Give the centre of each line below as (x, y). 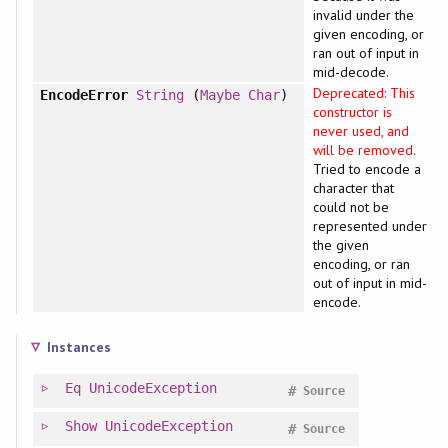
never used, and (361, 131)
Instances (78, 347)
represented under (370, 226)
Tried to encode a (367, 169)
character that (353, 188)
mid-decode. (350, 72)
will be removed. (364, 150)
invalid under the (363, 15)
